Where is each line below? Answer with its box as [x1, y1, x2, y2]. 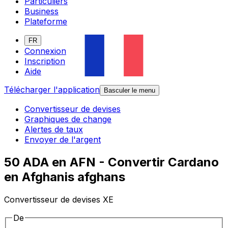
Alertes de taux [24, 124, 83, 135]
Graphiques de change [24, 114, 111, 125]
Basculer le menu [104, 87, 155, 95]
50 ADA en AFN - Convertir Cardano [4, 155, 219, 170]
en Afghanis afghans [4, 169, 125, 185]
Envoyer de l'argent [24, 134, 101, 145]
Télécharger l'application [4, 84, 100, 95]
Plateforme [24, 16, 67, 27]
